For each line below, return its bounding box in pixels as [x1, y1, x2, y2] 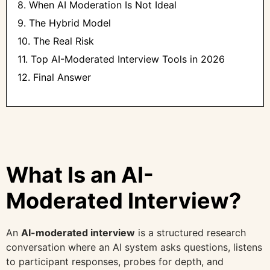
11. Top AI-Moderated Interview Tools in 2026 [17, 53, 225, 66]
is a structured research [135, 227, 246, 239]
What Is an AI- [6, 162, 154, 189]
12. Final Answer [17, 71, 91, 84]
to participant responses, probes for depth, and [6, 256, 224, 268]
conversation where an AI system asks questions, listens [6, 241, 262, 254]
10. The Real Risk [17, 35, 94, 48]
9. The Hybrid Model [17, 17, 111, 30]
